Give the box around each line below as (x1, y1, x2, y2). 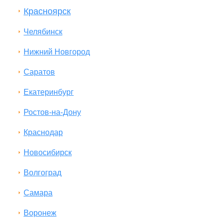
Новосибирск (24, 148, 72, 157)
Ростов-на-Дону (24, 108, 81, 116)
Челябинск (24, 27, 62, 36)
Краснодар (24, 128, 63, 137)
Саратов (24, 68, 55, 76)
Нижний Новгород (24, 48, 90, 56)
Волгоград (24, 168, 61, 177)
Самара (24, 189, 53, 197)
